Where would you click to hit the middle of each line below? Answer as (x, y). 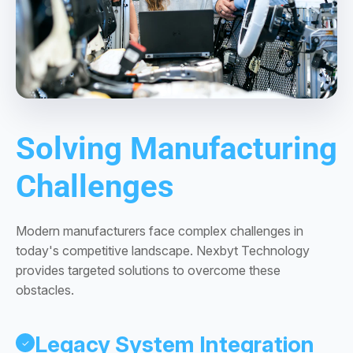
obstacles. (45, 290)
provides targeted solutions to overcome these (148, 271)
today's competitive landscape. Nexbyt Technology (163, 251)
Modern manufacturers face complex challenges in (160, 231)
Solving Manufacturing (176, 149)
